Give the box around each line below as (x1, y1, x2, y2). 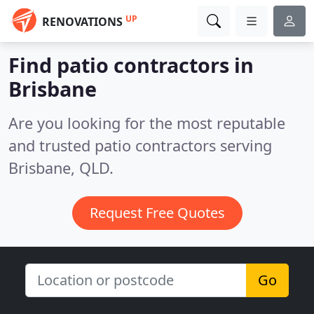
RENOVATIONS (42, 14, 123, 29)
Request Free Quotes (89, 203, 225, 222)
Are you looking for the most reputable (8, 113, 285, 133)
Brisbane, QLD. (8, 158, 114, 178)
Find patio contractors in (8, 51, 254, 78)
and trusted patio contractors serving (8, 135, 272, 156)
